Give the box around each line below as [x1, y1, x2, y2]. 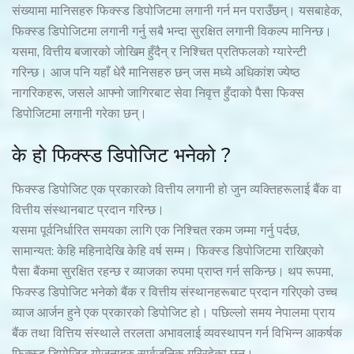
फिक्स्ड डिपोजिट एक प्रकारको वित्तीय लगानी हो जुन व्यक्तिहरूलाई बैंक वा [12, 181, 341, 198]
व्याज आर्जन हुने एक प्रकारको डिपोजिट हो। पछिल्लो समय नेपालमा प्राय [12, 304, 335, 322]
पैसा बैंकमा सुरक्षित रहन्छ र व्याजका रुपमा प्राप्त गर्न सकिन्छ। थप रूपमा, [12, 263, 333, 281]
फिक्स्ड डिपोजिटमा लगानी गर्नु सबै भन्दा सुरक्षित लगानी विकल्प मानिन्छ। [12, 23, 332, 40]
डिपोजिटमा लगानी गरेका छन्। [12, 105, 147, 122]
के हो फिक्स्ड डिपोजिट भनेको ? [12, 141, 231, 169]
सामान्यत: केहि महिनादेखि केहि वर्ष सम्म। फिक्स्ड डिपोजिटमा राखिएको [12, 243, 324, 260]
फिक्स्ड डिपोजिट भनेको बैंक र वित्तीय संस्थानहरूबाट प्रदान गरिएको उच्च [12, 284, 337, 301]
